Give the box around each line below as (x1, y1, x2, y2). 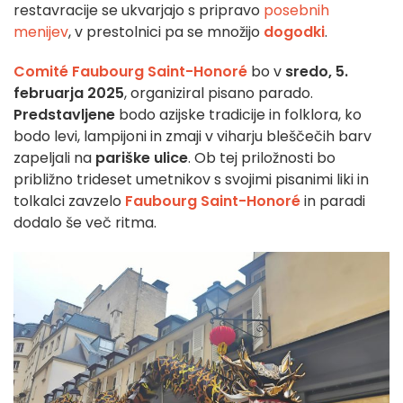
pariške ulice (92, 148, 188, 169)
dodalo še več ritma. (13, 212, 157, 234)
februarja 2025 (13, 83, 124, 104)
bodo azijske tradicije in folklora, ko (115, 104, 362, 126)
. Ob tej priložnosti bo (188, 148, 336, 169)
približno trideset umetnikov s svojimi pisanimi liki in (13, 169, 369, 191)
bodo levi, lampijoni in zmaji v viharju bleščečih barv (13, 126, 372, 148)
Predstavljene (13, 104, 115, 126)
